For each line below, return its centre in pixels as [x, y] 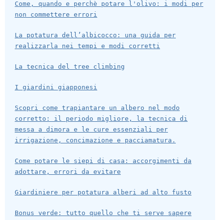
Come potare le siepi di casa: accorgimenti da [103, 161]
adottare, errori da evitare [68, 172]
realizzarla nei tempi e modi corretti [87, 46]
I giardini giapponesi [56, 87]
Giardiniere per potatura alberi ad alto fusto [103, 192]
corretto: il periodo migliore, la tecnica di [101, 119]
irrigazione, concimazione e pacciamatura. [95, 140]
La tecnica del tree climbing [70, 67]
